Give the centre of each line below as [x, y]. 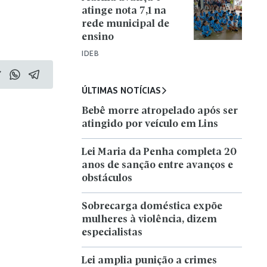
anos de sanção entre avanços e [158, 165]
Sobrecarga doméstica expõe [152, 207]
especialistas [112, 233]
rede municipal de [126, 24]
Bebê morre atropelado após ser [160, 111]
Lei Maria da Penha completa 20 [159, 152]
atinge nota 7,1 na [124, 11]
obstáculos [107, 178]
